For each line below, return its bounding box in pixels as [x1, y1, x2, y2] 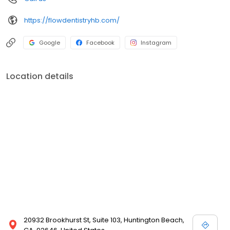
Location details [6, 70, 73, 83]
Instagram [141, 39, 171, 47]
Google [39, 39, 60, 47]
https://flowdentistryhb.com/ [24, 15, 120, 25]
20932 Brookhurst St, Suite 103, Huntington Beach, [24, 215, 184, 225]
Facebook [86, 39, 114, 47]
